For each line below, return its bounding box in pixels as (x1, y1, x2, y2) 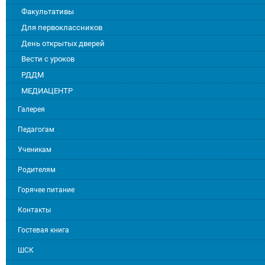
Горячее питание (18, 185, 75, 194)
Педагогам (18, 125, 54, 134)
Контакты (18, 205, 51, 214)
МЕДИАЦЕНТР (21, 86, 73, 96)
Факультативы (21, 7, 75, 16)
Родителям (18, 165, 56, 174)
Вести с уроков (21, 54, 75, 64)
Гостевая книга (18, 225, 69, 234)
